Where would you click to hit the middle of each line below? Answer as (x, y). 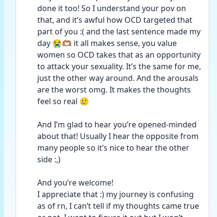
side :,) (49, 159)
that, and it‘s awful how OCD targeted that (115, 20)
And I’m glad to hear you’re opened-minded (117, 124)
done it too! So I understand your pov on (112, 8)
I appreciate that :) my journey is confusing (116, 194)
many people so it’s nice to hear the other (113, 148)
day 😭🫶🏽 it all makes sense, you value (107, 43)
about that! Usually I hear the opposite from (118, 136)
